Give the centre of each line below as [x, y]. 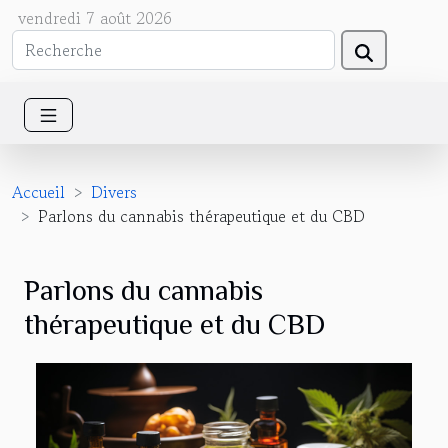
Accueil [38, 191]
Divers [114, 191]
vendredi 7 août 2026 [95, 18]
